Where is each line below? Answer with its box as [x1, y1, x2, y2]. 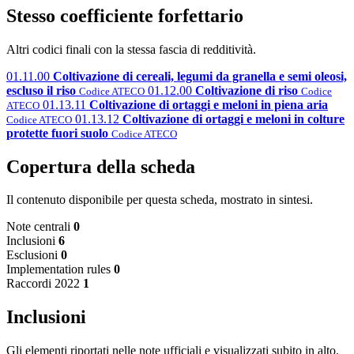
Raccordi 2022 [6, 277, 80, 291]
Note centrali [6, 220, 70, 234]
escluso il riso [6, 83, 76, 97]
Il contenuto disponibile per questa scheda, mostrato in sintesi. [6, 193, 313, 207]
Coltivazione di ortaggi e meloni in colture [122, 111, 345, 126]
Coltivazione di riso [195, 83, 298, 97]
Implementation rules [6, 262, 111, 277]
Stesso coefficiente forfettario [6, 5, 243, 26]
